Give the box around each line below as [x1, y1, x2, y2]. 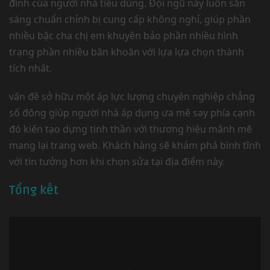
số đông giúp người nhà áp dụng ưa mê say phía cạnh [9, 106, 255, 119]
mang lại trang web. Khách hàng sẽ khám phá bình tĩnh [9, 139, 261, 152]
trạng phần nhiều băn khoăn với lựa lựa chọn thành [9, 45, 244, 58]
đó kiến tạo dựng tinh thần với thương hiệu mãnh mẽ [9, 122, 252, 136]
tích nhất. [9, 61, 52, 75]
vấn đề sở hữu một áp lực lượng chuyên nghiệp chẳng [9, 90, 255, 103]
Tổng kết [9, 183, 58, 198]
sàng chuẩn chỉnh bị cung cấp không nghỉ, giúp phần [9, 13, 251, 26]
